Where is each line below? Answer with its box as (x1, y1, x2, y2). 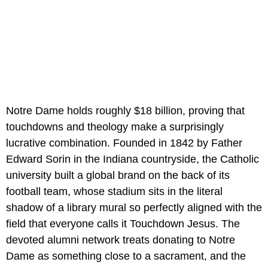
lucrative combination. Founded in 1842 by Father (6, 137, 242, 150)
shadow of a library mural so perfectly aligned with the (6, 202, 262, 214)
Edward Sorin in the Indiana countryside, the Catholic (6, 153, 259, 166)
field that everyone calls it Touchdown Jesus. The (6, 218, 240, 230)
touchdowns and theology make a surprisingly (6, 121, 224, 133)
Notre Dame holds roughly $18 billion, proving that (6, 105, 245, 117)
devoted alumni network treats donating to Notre (6, 234, 235, 246)
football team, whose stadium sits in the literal (6, 185, 223, 198)
